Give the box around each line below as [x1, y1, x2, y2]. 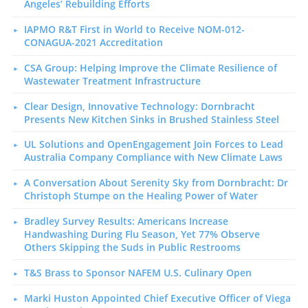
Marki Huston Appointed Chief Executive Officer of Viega [23, 291, 291, 305]
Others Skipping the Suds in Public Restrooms [23, 241, 241, 254]
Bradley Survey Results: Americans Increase [23, 214, 228, 228]
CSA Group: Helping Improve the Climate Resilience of [23, 60, 277, 74]
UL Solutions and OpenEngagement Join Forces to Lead [23, 137, 283, 151]
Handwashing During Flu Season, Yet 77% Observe [23, 228, 260, 241]
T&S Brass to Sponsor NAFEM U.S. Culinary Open [23, 265, 252, 279]
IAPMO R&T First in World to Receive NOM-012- [23, 23, 245, 36]
